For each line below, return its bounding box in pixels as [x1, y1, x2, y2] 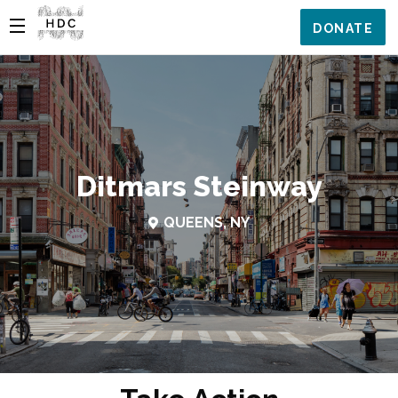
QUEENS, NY [163, 214, 250, 231]
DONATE [313, 21, 373, 36]
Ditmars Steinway [76, 170, 322, 203]
